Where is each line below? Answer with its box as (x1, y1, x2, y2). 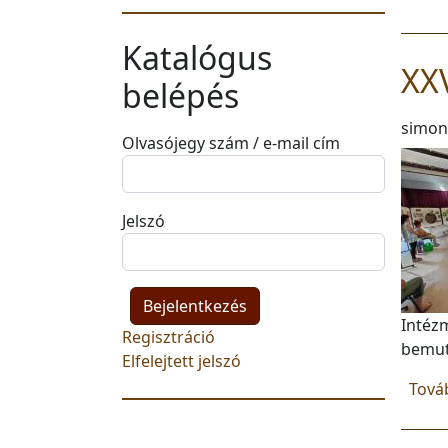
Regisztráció (122, 326, 215, 348)
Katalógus (122, 36, 272, 79)
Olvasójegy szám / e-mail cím (122, 132, 340, 154)
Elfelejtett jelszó (122, 350, 241, 372)
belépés (122, 74, 239, 117)
